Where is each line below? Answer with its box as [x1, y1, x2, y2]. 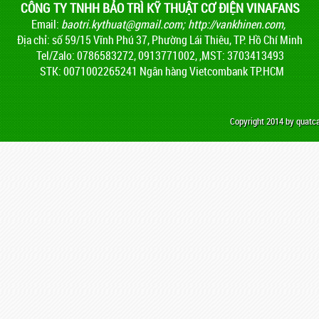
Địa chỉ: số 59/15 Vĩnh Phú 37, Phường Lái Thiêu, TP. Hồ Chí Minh [17, 31, 303, 48]
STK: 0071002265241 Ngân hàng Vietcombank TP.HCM [36, 63, 285, 79]
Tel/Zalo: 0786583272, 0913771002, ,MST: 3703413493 [36, 47, 284, 63]
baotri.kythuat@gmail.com [61, 16, 183, 32]
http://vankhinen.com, [188, 16, 286, 32]
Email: [31, 16, 62, 32]
